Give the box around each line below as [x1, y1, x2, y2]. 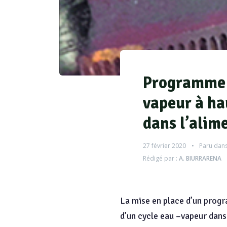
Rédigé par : [143, 154, 179, 163]
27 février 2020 [143, 141, 186, 150]
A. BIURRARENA [179, 154, 221, 163]
